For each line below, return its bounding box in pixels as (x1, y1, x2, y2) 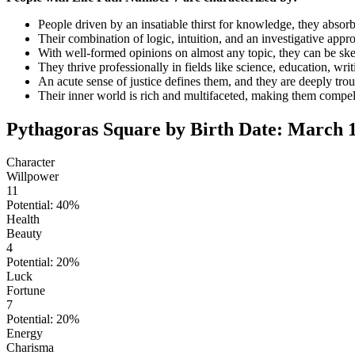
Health (6, 212, 40, 227)
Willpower (6, 170, 59, 184)
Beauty (6, 227, 42, 241)
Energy (6, 326, 43, 341)
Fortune (6, 284, 45, 298)
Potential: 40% (6, 198, 79, 212)
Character (6, 155, 55, 170)
